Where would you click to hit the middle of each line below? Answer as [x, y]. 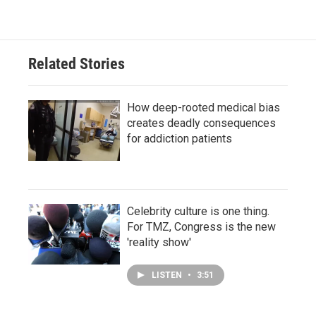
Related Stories [77, 64]
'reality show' [159, 242]
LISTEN [168, 275]
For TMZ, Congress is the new [201, 227]
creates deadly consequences [201, 123]
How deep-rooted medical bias [203, 108]
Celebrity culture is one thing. [198, 211]
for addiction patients [180, 139]
